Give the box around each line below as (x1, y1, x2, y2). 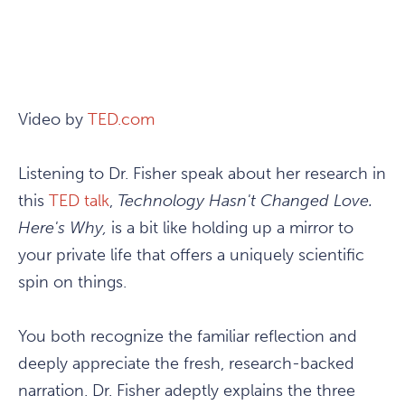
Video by (18, 108, 88, 129)
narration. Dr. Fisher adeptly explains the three (18, 380, 355, 400)
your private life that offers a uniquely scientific (18, 244, 364, 265)
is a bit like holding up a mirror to (111, 217, 353, 238)
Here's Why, (18, 217, 111, 238)
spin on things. (18, 271, 127, 292)
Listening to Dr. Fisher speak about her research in (18, 163, 386, 184)
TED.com (88, 108, 155, 129)
